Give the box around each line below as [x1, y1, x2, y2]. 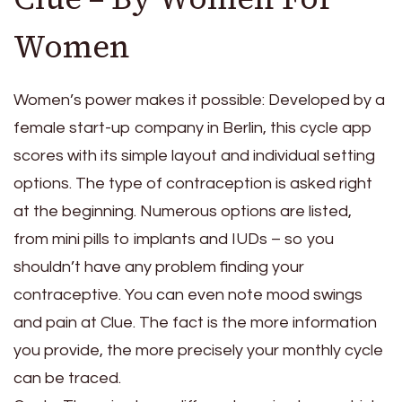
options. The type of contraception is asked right [13, 175, 372, 193]
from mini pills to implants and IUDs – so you [13, 231, 334, 249]
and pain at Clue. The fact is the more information [13, 314, 377, 332]
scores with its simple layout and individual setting [13, 147, 375, 165]
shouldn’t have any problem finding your [13, 258, 304, 276]
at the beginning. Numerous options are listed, [13, 203, 352, 221]
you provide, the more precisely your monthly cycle [13, 342, 383, 360]
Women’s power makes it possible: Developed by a [13, 92, 385, 109]
